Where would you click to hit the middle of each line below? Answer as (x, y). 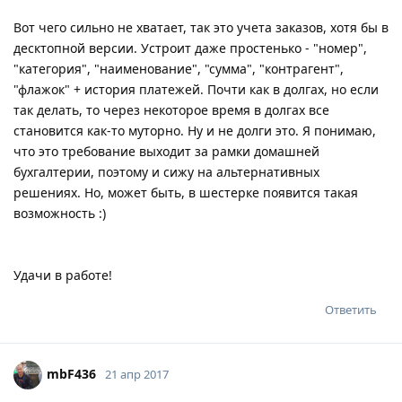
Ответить (351, 309)
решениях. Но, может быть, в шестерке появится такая (186, 192)
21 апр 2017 (137, 374)
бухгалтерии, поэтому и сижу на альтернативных (166, 171)
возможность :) (60, 213)
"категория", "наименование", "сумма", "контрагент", (179, 68)
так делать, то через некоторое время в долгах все (171, 109)
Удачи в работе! (63, 275)
